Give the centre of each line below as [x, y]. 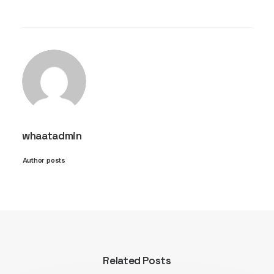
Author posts [44, 160]
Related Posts [137, 261]
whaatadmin [52, 136]
